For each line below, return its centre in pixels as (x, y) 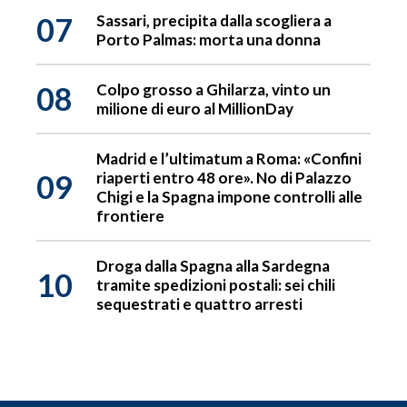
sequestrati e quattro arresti (199, 304)
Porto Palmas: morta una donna (208, 40)
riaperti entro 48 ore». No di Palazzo (224, 178)
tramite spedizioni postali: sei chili (216, 285)
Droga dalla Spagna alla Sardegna (213, 266)
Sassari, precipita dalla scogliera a (214, 21)
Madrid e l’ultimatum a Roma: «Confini (229, 159)
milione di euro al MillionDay (195, 109)
